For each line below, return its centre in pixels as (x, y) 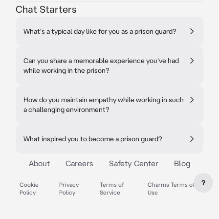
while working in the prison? (66, 70)
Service (110, 192)
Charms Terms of (172, 185)
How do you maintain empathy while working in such (104, 100)
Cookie (29, 185)
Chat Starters (46, 9)
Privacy (69, 185)
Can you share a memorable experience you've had (101, 61)
